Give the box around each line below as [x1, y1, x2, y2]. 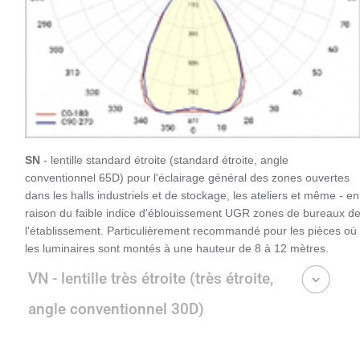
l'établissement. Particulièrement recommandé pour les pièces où [25, 223, 357, 237]
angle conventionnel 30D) [28, 299, 204, 318]
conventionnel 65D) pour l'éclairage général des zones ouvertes [25, 170, 350, 184]
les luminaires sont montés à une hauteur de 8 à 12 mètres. [25, 241, 329, 255]
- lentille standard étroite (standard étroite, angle [40, 153, 288, 166]
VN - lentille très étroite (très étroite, [28, 268, 273, 288]
